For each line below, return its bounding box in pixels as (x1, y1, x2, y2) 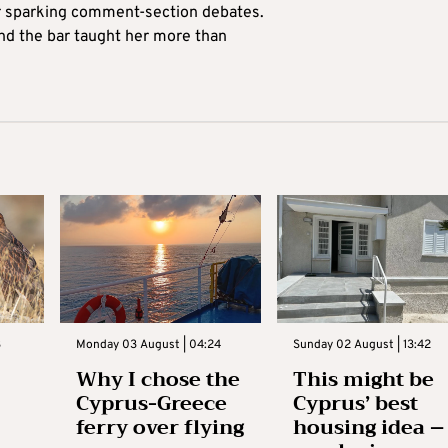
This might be (293, 361, 435, 397)
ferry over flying (75, 409, 244, 445)
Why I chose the (75, 361, 240, 397)
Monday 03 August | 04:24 (75, 336, 221, 353)
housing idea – (293, 409, 445, 445)
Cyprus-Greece (75, 385, 227, 421)
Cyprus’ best (293, 385, 419, 421)
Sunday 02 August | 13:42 (293, 336, 432, 353)
